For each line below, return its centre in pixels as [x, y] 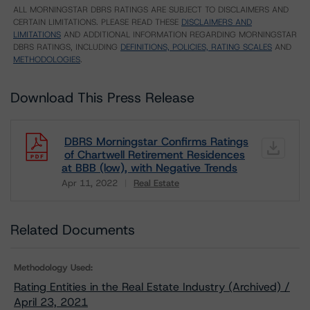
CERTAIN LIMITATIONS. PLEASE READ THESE [97, 22]
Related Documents [73, 230]
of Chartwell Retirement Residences [155, 155]
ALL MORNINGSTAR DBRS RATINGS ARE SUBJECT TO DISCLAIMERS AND [151, 10]
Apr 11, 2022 [90, 183]
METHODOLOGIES [47, 60]
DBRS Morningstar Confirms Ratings [156, 142]
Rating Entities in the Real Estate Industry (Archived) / [152, 287]
